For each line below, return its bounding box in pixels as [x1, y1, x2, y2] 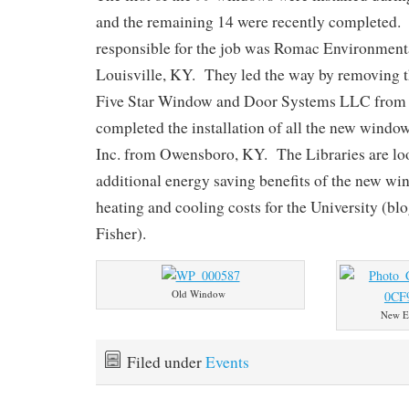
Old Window [172, 286, 225, 300]
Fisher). [96, 222, 146, 244]
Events [205, 351, 249, 372]
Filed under [127, 351, 205, 372]
